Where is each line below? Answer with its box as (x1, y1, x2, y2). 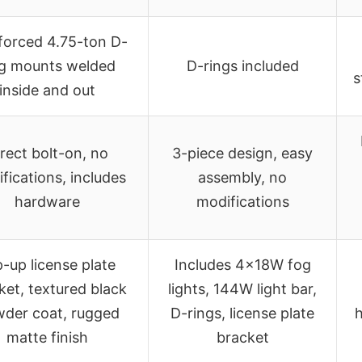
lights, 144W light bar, (168, 280, 317, 297)
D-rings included (186, 57, 299, 74)
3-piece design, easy (172, 144, 313, 162)
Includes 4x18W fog (174, 255, 311, 273)
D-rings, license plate (170, 304, 314, 322)
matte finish (6, 328, 88, 346)
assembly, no (198, 168, 287, 186)
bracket (216, 328, 269, 346)
